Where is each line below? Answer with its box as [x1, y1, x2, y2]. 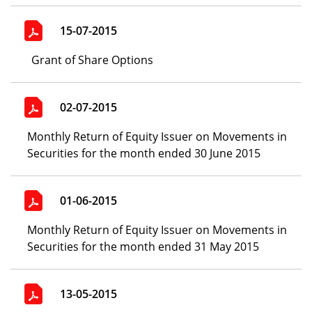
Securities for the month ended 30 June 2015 [27, 146, 261, 161]
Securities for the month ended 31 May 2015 [27, 239, 260, 254]
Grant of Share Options [31, 52, 153, 68]
